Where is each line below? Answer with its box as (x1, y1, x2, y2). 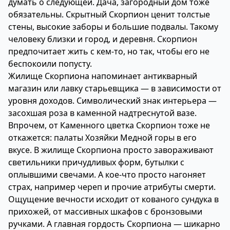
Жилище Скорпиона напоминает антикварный (8, 70, 197, 82)
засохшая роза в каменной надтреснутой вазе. (8, 107, 197, 119)
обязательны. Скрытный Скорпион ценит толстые (8, 9, 210, 20)
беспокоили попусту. (8, 58, 92, 69)
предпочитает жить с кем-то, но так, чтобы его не (8, 46, 209, 57)
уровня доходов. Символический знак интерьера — (8, 95, 217, 106)
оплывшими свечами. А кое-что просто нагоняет (8, 169, 206, 180)
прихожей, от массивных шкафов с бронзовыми (8, 206, 202, 217)
